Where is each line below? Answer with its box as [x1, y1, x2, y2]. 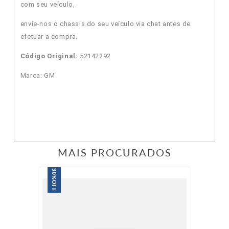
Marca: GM [20, 71, 55, 79]
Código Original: [20, 52, 78, 60]
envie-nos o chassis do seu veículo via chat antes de [20, 19, 191, 28]
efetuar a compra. [20, 32, 78, 40]
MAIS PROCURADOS [57, 146, 172, 158]
